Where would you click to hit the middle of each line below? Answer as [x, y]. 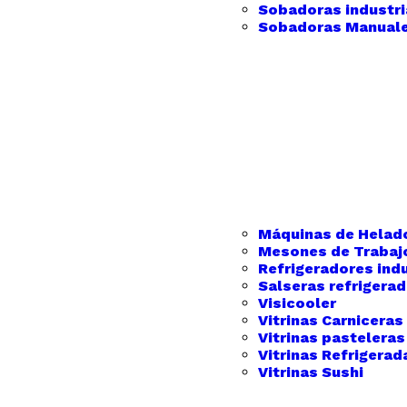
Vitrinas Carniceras [331, 320]
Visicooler [297, 303]
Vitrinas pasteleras [332, 338]
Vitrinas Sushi [311, 372]
